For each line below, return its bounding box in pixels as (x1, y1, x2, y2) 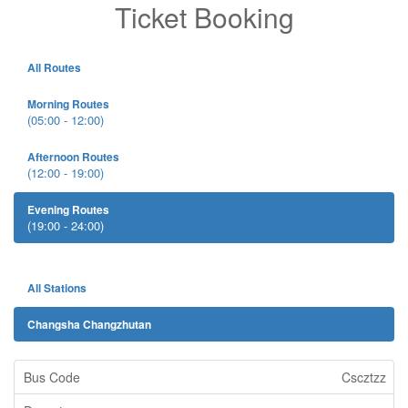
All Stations (27, 280, 87, 296)
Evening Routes (27, 201, 109, 218)
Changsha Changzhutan (27, 316, 151, 332)
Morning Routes (27, 96, 109, 112)
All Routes (27, 59, 81, 76)
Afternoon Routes (27, 148, 119, 165)
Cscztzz (342, 368, 386, 386)
